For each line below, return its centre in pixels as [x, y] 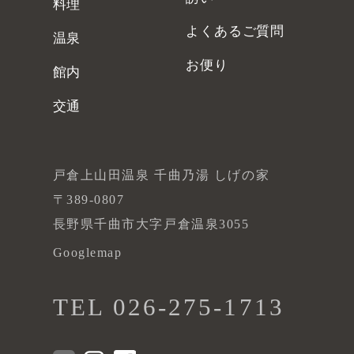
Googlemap [87, 253]
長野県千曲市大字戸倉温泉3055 [151, 224]
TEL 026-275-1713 [168, 307]
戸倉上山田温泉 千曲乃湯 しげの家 [161, 175]
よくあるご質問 [235, 32]
